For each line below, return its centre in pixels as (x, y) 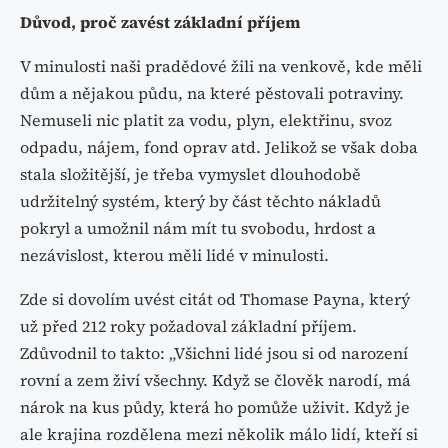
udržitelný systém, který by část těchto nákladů (200, 200)
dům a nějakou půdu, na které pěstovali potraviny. (212, 92)
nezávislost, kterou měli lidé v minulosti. (174, 254)
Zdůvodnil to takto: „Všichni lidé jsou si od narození (214, 352)
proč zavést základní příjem (188, 21)
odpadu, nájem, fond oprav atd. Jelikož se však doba (219, 146)
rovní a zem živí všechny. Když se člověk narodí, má (215, 379)
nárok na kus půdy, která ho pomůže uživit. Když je (215, 406)
